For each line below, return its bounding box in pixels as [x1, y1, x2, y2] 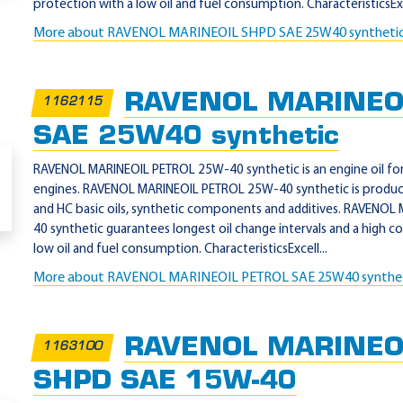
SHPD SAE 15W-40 [33, 369, 297, 395]
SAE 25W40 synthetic [33, 124, 339, 150]
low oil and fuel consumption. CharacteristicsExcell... [33, 243, 327, 256]
